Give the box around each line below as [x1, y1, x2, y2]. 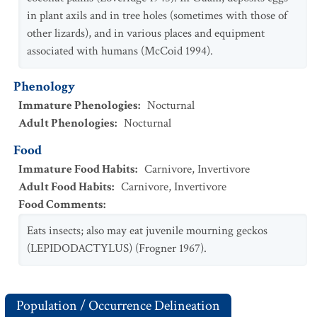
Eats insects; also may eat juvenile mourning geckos [27, 223, 267, 238]
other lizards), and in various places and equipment [27, 25, 265, 41]
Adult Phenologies [18, 115, 115, 131]
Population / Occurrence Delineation [16, 296, 220, 315]
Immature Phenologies [18, 98, 138, 113]
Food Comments [18, 197, 103, 212]
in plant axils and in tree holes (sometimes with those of [27, 8, 287, 23]
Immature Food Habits [18, 161, 135, 177]
